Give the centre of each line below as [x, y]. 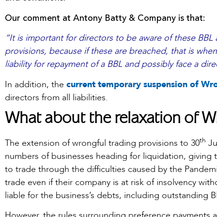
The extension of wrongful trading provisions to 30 [102, 143]
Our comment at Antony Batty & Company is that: [105, 18]
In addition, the [36, 84]
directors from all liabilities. [56, 97]
